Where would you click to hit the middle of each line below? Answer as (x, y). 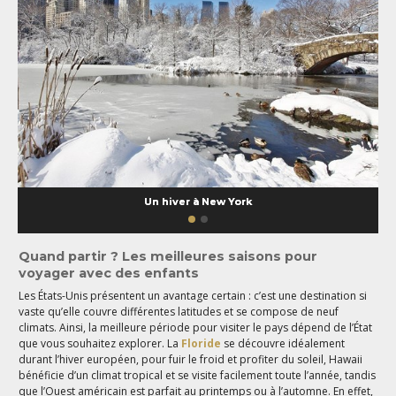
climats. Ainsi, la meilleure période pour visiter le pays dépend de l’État (196, 328)
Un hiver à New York (198, 201)
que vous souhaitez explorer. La (100, 344)
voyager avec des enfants (109, 274)
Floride (203, 344)
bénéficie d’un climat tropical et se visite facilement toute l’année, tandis (198, 376)
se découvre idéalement (285, 344)
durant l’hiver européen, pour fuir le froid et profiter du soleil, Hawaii (191, 360)
